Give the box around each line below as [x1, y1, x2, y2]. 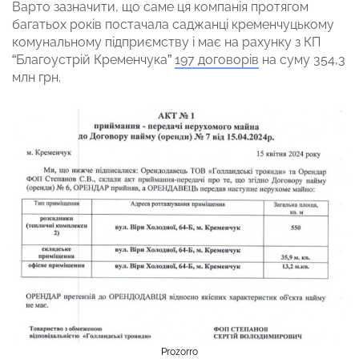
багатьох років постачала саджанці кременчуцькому [12, 16, 334, 32]
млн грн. [12, 69, 61, 85]
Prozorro [161, 345, 198, 357]
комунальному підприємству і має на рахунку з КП [12, 34, 321, 50]
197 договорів [175, 51, 259, 67]
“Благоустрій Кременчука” [12, 51, 175, 67]
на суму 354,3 [259, 51, 345, 67]
